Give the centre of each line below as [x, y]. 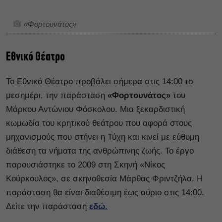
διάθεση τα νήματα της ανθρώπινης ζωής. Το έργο [100, 151]
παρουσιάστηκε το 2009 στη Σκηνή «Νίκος [85, 165]
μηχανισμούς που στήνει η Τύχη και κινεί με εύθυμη [103, 137]
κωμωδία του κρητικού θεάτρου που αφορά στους [99, 123]
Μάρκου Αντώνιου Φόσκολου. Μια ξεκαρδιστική [95, 110]
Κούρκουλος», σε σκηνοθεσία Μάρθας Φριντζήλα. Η [104, 179]
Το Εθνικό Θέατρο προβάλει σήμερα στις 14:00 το [99, 82]
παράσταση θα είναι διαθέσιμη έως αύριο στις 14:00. [105, 193]
